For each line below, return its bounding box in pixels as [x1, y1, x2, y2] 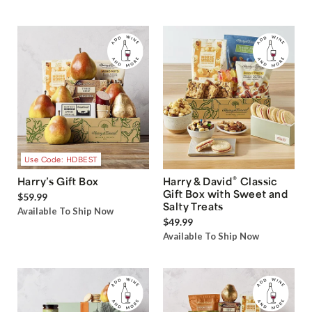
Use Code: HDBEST [24, 154, 97, 164]
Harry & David [163, 175, 233, 188]
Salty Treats [163, 200, 224, 213]
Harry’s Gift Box [17, 175, 99, 188]
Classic [237, 175, 278, 188]
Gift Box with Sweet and [163, 187, 288, 201]
